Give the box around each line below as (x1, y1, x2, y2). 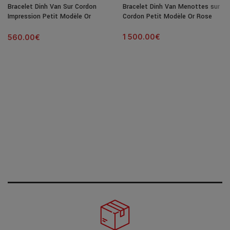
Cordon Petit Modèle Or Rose (123, 11, 212, 21)
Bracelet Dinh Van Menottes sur (123, 2, 220, 11)
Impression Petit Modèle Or (8, 11, 91, 21)
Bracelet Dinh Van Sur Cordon (8, 2, 97, 11)
